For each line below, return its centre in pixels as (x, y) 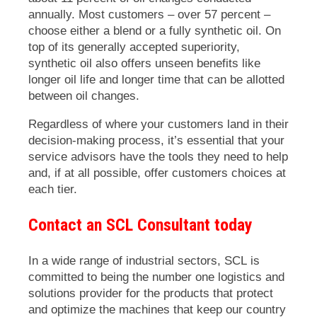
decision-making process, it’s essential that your (156, 140)
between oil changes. (84, 96)
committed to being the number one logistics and (156, 277)
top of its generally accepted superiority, (134, 47)
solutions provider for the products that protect (151, 293)
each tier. (53, 189)
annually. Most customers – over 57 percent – (149, 14)
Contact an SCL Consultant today (140, 225)
